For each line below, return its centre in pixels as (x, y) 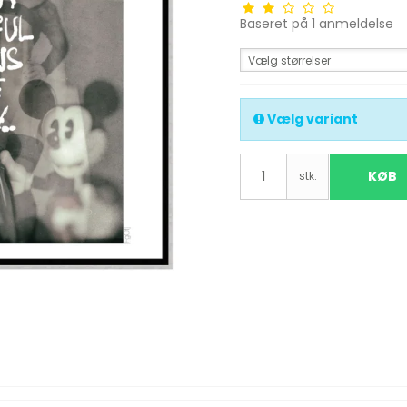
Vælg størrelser (289, 60)
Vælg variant (311, 119)
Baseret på (274, 24)
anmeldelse (354, 24)
